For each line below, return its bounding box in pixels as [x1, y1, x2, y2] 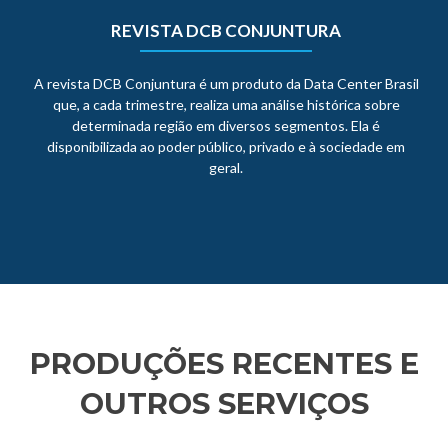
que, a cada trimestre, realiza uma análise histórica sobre [52, 96, 400, 114]
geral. [209, 159, 243, 177]
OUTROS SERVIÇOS [79, 386, 369, 422]
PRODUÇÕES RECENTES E [29, 346, 419, 382]
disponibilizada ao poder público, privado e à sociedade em [47, 138, 405, 156]
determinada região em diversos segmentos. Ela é [72, 117, 380, 135]
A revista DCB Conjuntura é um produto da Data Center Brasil [33, 75, 419, 93]
